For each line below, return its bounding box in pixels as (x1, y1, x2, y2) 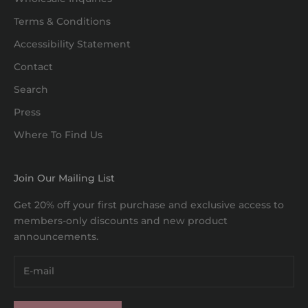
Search (14, 83, 48, 96)
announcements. (14, 230, 98, 243)
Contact (14, 60, 53, 74)
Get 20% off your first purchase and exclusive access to (14, 199, 284, 212)
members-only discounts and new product (14, 214, 228, 228)
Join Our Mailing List (14, 172, 115, 185)
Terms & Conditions (14, 15, 111, 28)
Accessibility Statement (14, 38, 131, 51)
